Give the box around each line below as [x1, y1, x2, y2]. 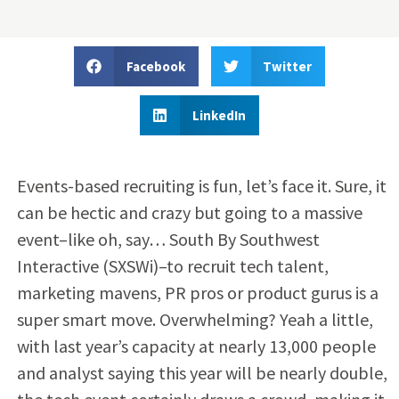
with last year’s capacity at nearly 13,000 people [16, 334, 376, 357]
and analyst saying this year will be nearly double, [16, 361, 387, 384]
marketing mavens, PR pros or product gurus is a [16, 281, 379, 304]
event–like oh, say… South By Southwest [16, 227, 320, 250]
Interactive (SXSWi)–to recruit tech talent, [16, 254, 329, 277]
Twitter [263, 57, 312, 75]
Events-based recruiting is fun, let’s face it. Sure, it [16, 174, 387, 197]
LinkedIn [191, 106, 246, 124]
